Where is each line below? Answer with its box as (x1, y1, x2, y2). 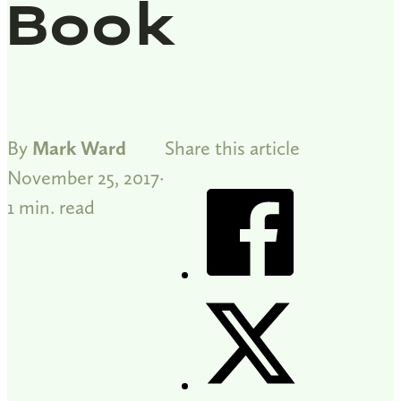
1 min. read (7, 195, 95, 218)
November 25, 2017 (7, 166, 159, 189)
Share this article (165, 136, 300, 159)
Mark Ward (32, 136, 126, 159)
